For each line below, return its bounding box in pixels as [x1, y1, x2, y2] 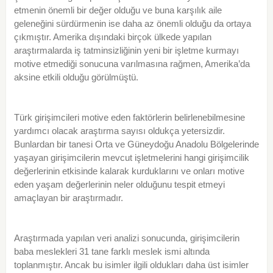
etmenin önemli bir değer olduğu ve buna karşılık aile [13, 5, 222, 16]
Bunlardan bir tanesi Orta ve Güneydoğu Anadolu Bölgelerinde [13, 139, 259, 150]
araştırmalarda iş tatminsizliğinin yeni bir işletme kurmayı [13, 45, 239, 56]
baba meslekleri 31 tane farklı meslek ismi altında [13, 246, 210, 257]
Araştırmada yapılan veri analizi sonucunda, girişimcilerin [13, 233, 239, 244]
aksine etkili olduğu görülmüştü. [13, 72, 138, 83]
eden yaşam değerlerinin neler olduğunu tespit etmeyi [13, 179, 225, 190]
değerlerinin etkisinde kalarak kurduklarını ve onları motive [13, 166, 244, 177]
